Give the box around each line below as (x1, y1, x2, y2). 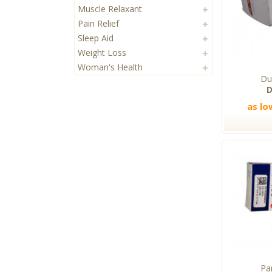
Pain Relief (78, 18, 119, 30)
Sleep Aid (78, 32, 114, 44)
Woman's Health (78, 61, 143, 73)
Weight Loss (78, 47, 126, 59)
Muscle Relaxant (78, 3, 142, 15)
